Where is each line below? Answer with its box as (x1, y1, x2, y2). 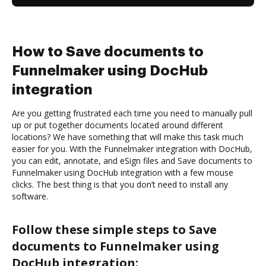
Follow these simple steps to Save (12, 221, 217, 237)
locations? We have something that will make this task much (12, 131, 243, 142)
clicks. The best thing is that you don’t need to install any (12, 178, 228, 190)
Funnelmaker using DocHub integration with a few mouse (12, 166, 233, 178)
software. (12, 190, 48, 202)
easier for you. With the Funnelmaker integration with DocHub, (12, 142, 252, 154)
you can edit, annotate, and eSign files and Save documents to (12, 154, 252, 166)
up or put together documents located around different (12, 119, 223, 131)
